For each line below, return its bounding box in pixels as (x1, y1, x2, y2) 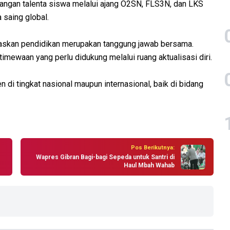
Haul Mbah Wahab (124, 162, 175, 169)
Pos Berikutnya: (131, 144, 175, 151)
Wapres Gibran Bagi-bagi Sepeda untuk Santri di (36, 154, 175, 161)
